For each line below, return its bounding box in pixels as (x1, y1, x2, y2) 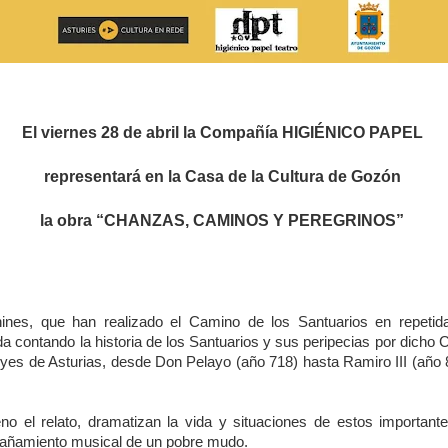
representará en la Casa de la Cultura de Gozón (43, 168, 405, 186)
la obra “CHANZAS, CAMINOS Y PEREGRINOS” (40, 212, 408, 230)
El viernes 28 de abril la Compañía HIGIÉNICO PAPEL (21, 124, 427, 142)
